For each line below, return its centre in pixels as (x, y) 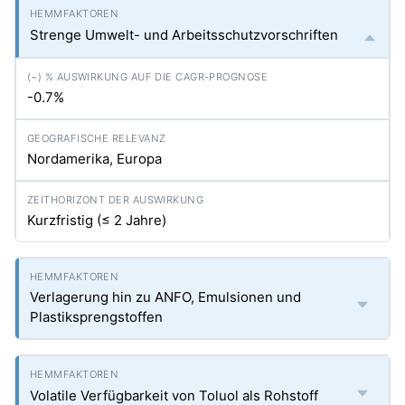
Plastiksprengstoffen (96, 317)
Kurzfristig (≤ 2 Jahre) (97, 220)
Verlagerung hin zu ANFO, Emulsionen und (165, 297)
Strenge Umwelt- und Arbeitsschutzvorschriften (184, 35)
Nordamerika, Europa (94, 159)
